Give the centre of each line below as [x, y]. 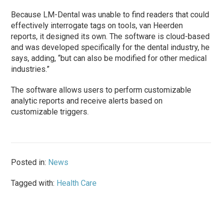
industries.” [30, 69]
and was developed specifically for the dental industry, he [111, 47]
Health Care [77, 183]
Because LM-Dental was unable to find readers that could [110, 14]
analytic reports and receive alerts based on [87, 101]
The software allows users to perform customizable [101, 90]
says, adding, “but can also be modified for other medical [109, 58]
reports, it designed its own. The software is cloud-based [111, 36]
